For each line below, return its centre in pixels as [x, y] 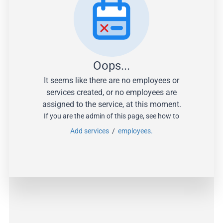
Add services [91, 131]
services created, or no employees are [111, 92]
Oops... [111, 65]
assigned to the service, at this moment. [111, 104]
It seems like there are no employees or [111, 80]
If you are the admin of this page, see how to [111, 116]
